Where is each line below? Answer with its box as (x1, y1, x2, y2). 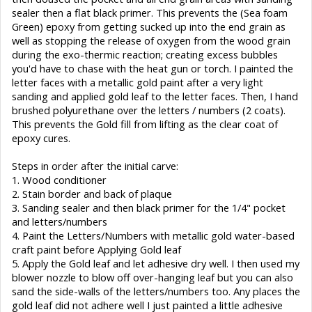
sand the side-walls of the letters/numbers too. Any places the (12, 283, 300, 298)
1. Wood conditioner (12, 172, 107, 187)
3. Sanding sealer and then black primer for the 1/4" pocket (12, 200, 286, 214)
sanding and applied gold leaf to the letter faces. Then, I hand (12, 88, 298, 103)
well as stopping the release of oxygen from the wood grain (12, 33, 290, 47)
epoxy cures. (12, 130, 70, 145)
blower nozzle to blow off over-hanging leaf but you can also (12, 270, 293, 284)
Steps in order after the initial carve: (12, 158, 178, 173)
